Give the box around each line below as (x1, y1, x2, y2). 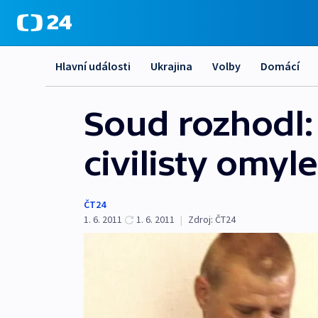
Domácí (261, 59, 300, 73)
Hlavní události (55, 59, 131, 73)
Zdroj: (188, 213, 213, 226)
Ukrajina (150, 59, 192, 73)
